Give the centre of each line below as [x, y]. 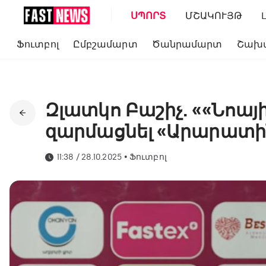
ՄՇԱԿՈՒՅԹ [214, 15]
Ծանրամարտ [187, 44]
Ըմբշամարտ [105, 44]
